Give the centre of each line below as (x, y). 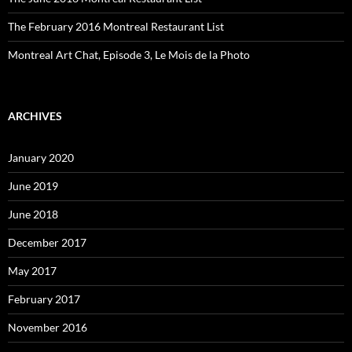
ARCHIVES (35, 116)
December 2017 (47, 242)
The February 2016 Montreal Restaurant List (116, 26)
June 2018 (33, 214)
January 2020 (41, 158)
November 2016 (48, 327)
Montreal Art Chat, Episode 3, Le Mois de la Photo (129, 55)
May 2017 (32, 271)
